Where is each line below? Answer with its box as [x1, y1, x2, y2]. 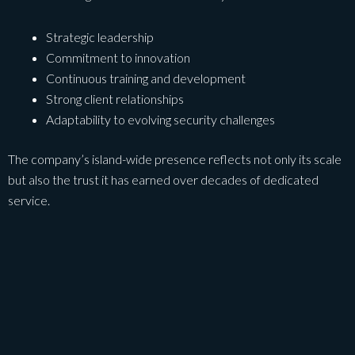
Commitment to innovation [46, 50, 190, 66]
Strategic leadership [46, 29, 154, 45]
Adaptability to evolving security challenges [46, 112, 275, 128]
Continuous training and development [46, 71, 246, 86]
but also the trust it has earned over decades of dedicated [8, 172, 319, 188]
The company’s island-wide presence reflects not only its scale [8, 151, 342, 167]
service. [8, 193, 50, 208]
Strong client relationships [46, 91, 184, 107]
